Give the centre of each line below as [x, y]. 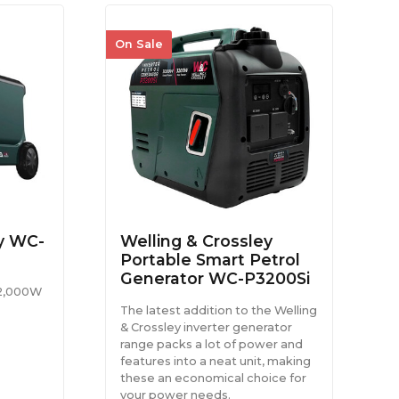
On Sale [138, 45]
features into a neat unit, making [216, 361]
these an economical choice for [214, 378]
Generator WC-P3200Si [216, 278]
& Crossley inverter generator [207, 327]
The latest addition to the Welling [219, 310]
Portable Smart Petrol [211, 259]
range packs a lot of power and [212, 344]
